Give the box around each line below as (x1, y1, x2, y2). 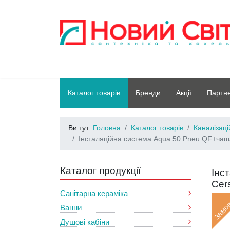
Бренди (136, 89, 161, 97)
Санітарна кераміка (60, 189, 128, 198)
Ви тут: (68, 124, 93, 132)
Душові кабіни (60, 218, 109, 226)
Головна (93, 124, 121, 132)
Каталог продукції (60, 165, 141, 176)
